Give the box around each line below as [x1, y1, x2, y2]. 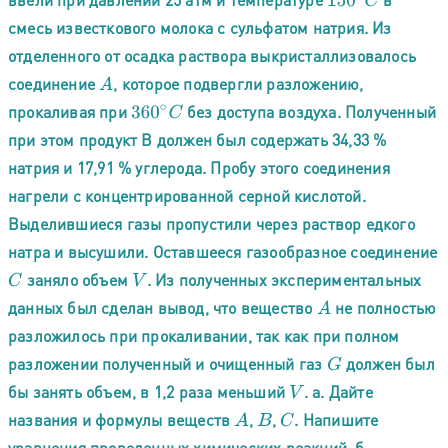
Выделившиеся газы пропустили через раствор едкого [8, 212, 415, 234]
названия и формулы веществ [8, 408, 235, 430]
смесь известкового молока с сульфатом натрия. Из [8, 16, 392, 38]
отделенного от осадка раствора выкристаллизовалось [8, 44, 417, 66]
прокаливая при [8, 100, 131, 122]
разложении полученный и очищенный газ [8, 352, 327, 374]
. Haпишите [294, 408, 379, 430]
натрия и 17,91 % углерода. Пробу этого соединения [8, 156, 390, 178]
